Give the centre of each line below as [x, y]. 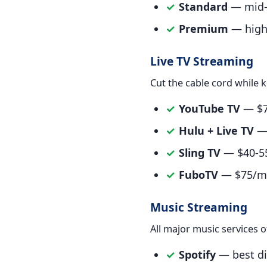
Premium [204, 29]
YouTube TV [209, 109]
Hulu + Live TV [216, 131]
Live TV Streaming [202, 61]
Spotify [197, 255]
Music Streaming [199, 207]
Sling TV [200, 153]
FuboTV [198, 175]
